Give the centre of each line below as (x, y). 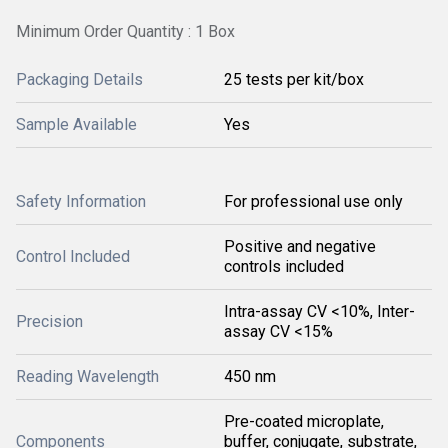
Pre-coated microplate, (304, 421)
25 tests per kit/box (294, 79)
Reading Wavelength (87, 376)
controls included (284, 266)
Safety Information (81, 201)
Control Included (73, 256)
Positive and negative (300, 246)
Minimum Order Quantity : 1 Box (125, 31)
